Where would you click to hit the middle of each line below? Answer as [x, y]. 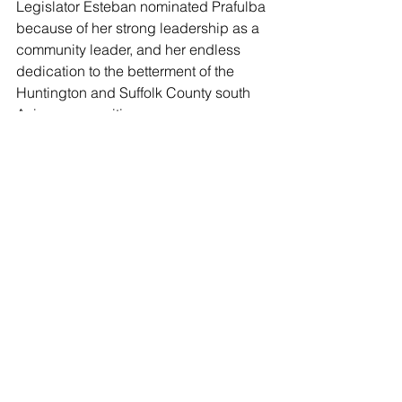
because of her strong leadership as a [140, 27]
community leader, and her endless [130, 49]
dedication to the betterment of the [127, 70]
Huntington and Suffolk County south [135, 92]
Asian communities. [79, 114]
